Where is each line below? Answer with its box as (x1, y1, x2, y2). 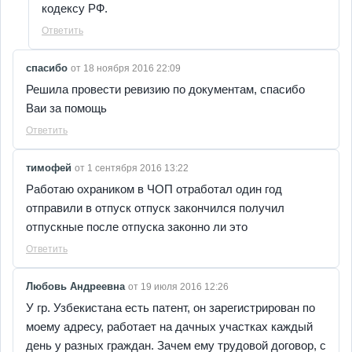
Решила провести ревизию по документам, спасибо (26, 82, 305, 97)
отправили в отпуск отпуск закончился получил (26, 201, 284, 215)
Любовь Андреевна (26, 280, 128, 293)
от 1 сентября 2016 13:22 (75, 163, 189, 174)
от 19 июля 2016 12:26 (128, 281, 229, 293)
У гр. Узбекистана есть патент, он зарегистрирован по (26, 301, 315, 315)
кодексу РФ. (42, 2, 108, 16)
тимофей (26, 162, 75, 174)
